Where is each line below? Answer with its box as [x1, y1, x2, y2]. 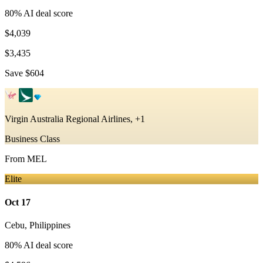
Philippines [29, 220, 70, 230]
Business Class [5, 134, 60, 144]
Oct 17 [5, 197, 31, 207]
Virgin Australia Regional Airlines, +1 [5, 114, 145, 124]
